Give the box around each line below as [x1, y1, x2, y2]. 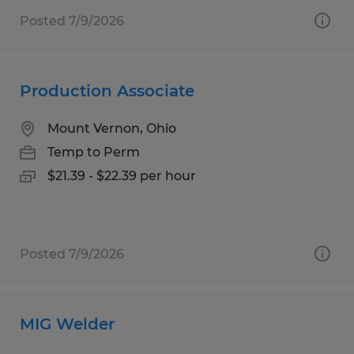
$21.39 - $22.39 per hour [47, 168, 196, 183]
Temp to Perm [47, 144, 140, 160]
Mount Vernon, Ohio [47, 120, 176, 136]
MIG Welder [20, 314, 115, 333]
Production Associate [20, 81, 194, 100]
